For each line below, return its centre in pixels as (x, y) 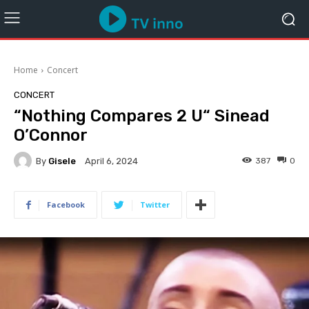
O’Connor (51, 135)
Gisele (62, 161)
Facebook (66, 205)
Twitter (155, 205)
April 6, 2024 (111, 161)
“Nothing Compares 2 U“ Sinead (142, 116)
